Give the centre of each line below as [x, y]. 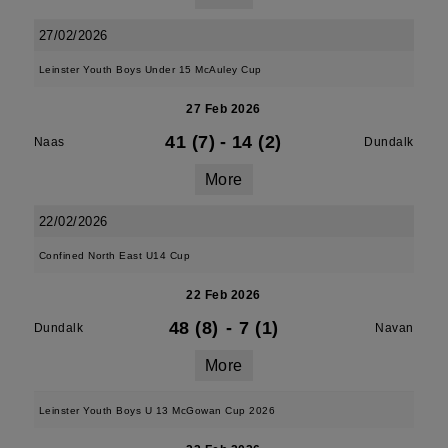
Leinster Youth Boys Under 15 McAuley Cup [150, 69]
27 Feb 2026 [223, 109]
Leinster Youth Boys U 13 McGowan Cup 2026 [157, 410]
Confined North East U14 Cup [114, 255]
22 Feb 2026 [223, 295]
